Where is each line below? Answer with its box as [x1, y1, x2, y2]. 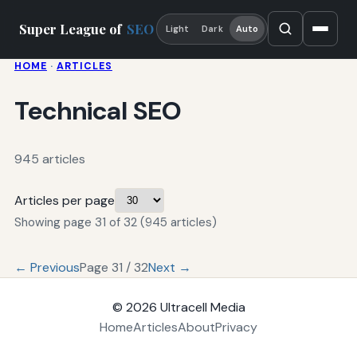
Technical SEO [14, 94, 182, 128]
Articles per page [14, 192, 115, 210]
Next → [147, 259, 191, 277]
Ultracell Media [159, 299, 245, 316]
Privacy [215, 319, 257, 336]
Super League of [19, 20, 124, 38]
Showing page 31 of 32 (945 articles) [14, 214, 217, 231]
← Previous [14, 259, 80, 277]
